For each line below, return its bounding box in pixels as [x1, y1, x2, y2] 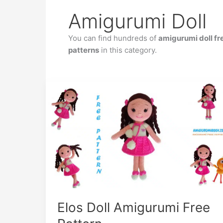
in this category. [99, 45, 157, 55]
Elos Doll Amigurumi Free [57, 200, 210, 216]
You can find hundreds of [68, 33, 158, 43]
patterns [68, 45, 99, 55]
